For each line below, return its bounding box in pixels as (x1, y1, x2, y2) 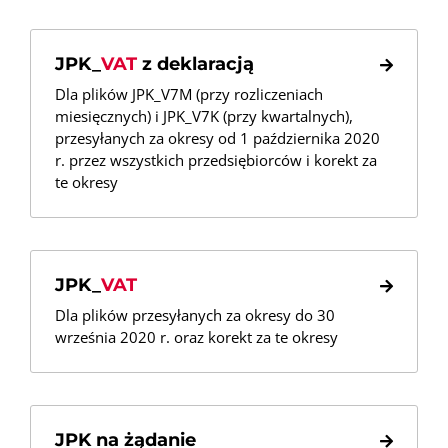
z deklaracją (137, 53, 254, 75)
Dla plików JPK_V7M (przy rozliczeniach (55, 84, 323, 104)
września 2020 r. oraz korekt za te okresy (55, 327, 338, 347)
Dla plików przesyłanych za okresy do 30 (55, 305, 335, 325)
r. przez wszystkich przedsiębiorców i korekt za (55, 150, 377, 170)
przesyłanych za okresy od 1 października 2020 (55, 128, 380, 148)
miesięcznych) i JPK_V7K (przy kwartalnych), (55, 106, 353, 126)
